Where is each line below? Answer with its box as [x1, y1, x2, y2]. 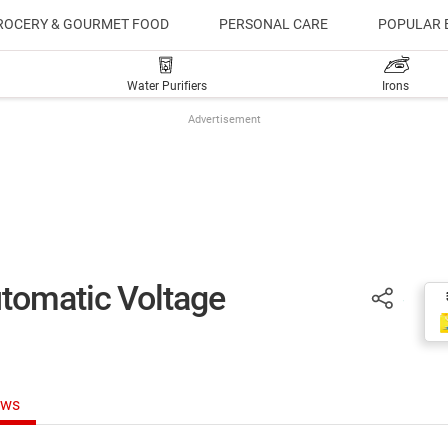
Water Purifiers [127, 79, 208, 93]
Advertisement [187, 113, 261, 126]
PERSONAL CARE [219, 16, 328, 32]
